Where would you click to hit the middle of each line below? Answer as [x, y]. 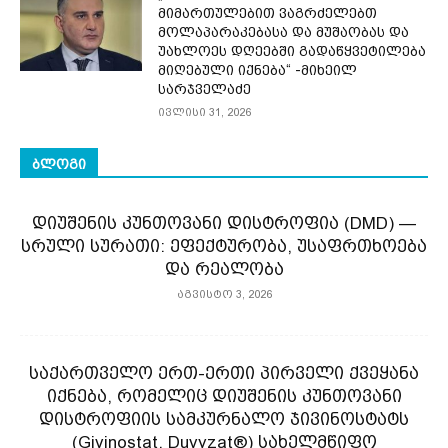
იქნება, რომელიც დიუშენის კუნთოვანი [224, 396]
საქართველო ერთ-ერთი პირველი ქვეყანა [224, 373]
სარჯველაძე [205, 89]
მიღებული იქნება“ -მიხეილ [258, 70]
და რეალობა [224, 269]
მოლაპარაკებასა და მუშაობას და [284, 32]
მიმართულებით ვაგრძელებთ [268, 13]
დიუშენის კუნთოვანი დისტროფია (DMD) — [224, 223]
